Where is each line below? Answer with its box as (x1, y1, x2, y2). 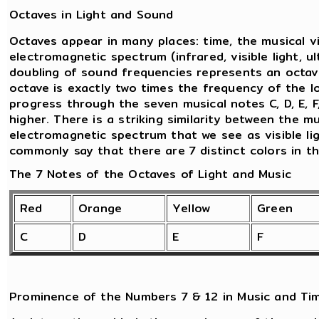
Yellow (172, 199, 211, 217)
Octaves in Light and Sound (9, 6, 174, 24)
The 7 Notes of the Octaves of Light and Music (9, 164, 291, 183)
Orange (78, 199, 122, 217)
